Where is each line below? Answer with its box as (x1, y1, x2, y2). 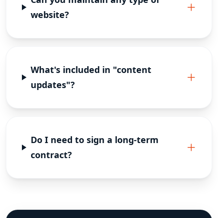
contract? (30, 149, 72, 161)
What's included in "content (31, 64, 152, 75)
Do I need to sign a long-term (30, 134, 159, 145)
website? (31, 9, 70, 20)
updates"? (31, 79, 75, 91)
